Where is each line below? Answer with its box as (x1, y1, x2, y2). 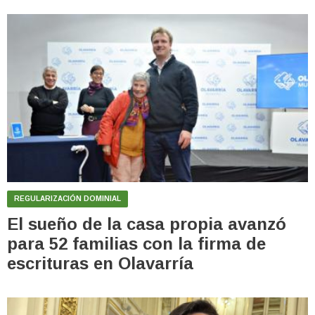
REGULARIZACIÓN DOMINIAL (14, 194, 121, 202)
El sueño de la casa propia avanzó (7, 214, 286, 233)
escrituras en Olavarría (7, 253, 193, 273)
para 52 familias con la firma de (7, 233, 266, 253)
